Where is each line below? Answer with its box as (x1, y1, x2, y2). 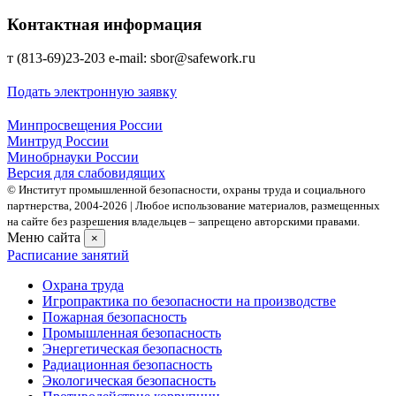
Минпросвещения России (7, 118, 163, 133)
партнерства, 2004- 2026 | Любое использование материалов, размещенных (7, 199, 380, 213)
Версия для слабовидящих (7, 165, 165, 181)
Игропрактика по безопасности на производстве (42, 293, 336, 309)
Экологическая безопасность (42, 373, 216, 389)
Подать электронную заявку (7, 84, 177, 100)
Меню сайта (7, 230, 80, 246)
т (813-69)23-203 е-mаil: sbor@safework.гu (7, 50, 255, 66)
